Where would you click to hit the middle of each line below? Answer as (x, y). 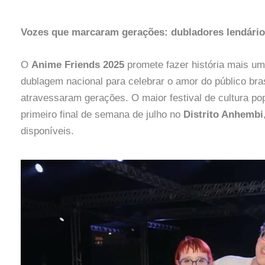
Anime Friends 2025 (77, 64)
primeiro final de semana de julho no (102, 114)
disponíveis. (47, 131)
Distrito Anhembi (223, 114)
